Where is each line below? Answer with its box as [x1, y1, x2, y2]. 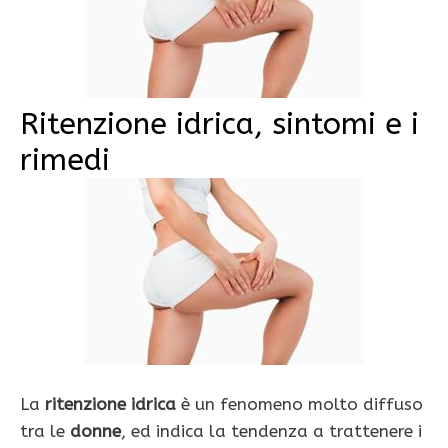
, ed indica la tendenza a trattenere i [121, 420, 422, 441]
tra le [20, 420, 70, 441]
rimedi [20, 142, 110, 179]
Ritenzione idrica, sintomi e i [20, 106, 419, 143]
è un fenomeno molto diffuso [176, 393, 423, 414]
